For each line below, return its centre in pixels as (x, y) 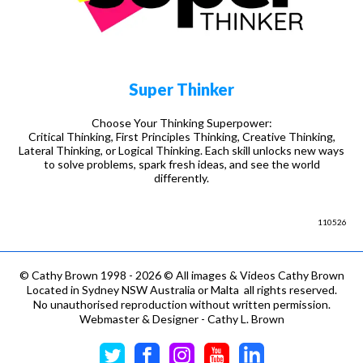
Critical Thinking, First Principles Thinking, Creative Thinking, (181, 137)
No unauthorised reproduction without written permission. (181, 305)
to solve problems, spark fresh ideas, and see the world (181, 164)
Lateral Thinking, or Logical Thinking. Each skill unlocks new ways (181, 151)
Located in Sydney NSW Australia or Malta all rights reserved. (181, 290)
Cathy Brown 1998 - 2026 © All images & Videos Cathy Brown (186, 275)
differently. (181, 178)
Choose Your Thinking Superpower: (181, 123)
